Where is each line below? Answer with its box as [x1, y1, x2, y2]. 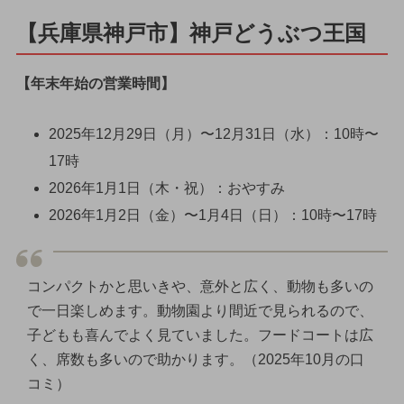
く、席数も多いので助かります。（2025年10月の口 [26, 352, 364, 368]
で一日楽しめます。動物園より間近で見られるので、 [26, 303, 373, 319]
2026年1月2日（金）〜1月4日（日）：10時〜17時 [48, 207, 377, 224]
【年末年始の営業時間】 [15, 75, 175, 91]
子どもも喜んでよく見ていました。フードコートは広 [26, 327, 373, 344]
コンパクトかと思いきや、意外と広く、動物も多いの [26, 279, 373, 295]
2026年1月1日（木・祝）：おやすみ [48, 180, 285, 197]
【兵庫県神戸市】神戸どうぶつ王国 [15, 20, 366, 45]
